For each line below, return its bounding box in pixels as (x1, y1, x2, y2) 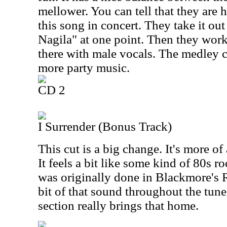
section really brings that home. (38, 199, 199, 212)
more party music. (38, 61, 130, 74)
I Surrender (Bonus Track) (38, 120, 172, 133)
